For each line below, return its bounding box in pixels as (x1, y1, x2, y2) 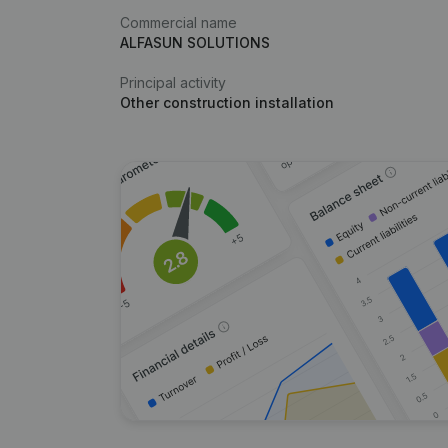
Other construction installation (120, 94, 334, 111)
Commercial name (120, 14, 237, 31)
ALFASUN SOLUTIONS (120, 34, 270, 51)
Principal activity (120, 74, 226, 91)
